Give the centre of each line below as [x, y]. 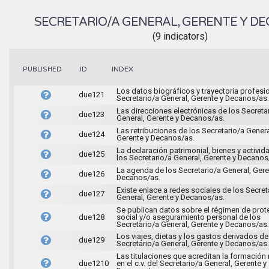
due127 [91, 193]
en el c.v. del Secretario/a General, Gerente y [191, 263]
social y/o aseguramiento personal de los [188, 217]
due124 [91, 134]
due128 [91, 217]
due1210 [93, 263]
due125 [91, 154]
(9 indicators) [180, 36]
